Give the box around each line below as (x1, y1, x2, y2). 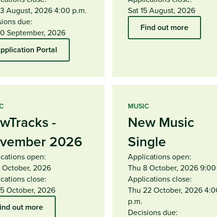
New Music (128, 112, 194, 132)
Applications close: (128, 173, 192, 184)
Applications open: (128, 151, 191, 162)
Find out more (140, 21, 188, 33)
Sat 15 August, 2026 (128, 4, 195, 15)
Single (128, 131, 166, 151)
